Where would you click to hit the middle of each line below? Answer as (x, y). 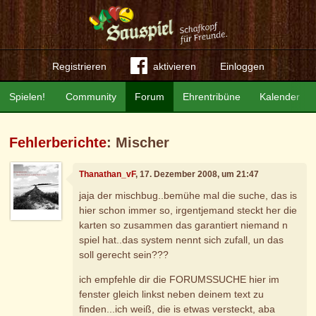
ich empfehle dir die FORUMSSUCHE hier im (180, 279)
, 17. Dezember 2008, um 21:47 (197, 175)
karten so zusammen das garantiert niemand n (184, 225)
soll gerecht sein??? (124, 254)
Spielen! (28, 97)
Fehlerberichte (58, 142)
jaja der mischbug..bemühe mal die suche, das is (188, 195)
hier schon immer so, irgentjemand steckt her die (188, 210)
